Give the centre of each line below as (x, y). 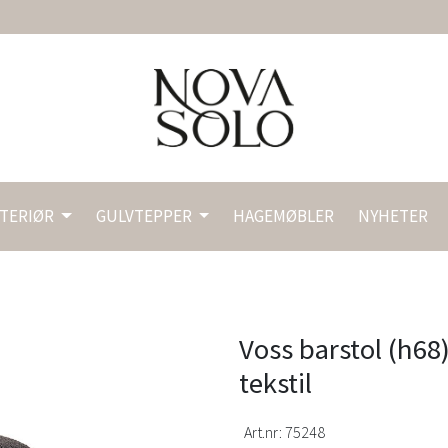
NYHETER (393, 216)
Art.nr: (264, 431)
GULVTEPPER (145, 216)
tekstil (275, 382)
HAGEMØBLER (284, 216)
